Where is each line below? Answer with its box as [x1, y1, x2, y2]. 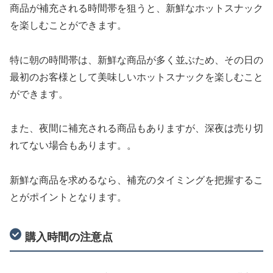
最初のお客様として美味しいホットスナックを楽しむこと [10, 71, 263, 82]
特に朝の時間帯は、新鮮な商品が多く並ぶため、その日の [10, 54, 263, 65]
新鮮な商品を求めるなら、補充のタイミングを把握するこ [10, 175, 263, 186]
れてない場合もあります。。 [10, 140, 136, 151]
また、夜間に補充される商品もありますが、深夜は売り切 [10, 123, 263, 134]
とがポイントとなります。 [10, 192, 127, 203]
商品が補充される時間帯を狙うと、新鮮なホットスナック [10, 2, 263, 13]
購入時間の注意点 [25, 230, 113, 243]
